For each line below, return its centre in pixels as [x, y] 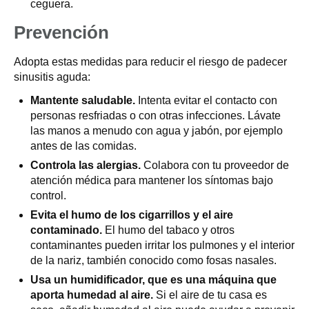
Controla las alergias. [86, 165]
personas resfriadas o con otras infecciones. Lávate [156, 116]
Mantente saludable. [83, 100]
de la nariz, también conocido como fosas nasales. [153, 260]
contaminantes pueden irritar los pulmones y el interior [162, 245]
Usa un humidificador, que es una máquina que [153, 280]
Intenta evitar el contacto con [206, 100]
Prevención [61, 32]
